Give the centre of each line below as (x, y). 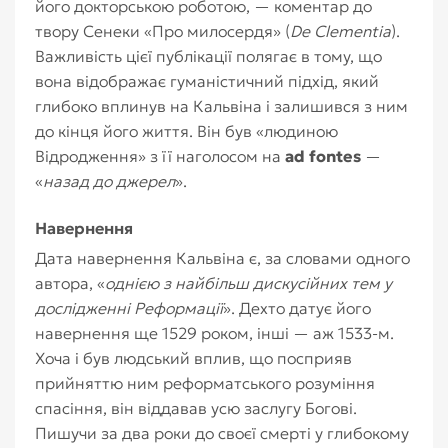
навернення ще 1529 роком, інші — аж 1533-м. (214, 333)
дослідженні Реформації (129, 308)
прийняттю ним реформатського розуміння (205, 383)
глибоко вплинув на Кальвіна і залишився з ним (221, 106)
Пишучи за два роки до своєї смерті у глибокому (222, 433)
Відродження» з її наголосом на (160, 156)
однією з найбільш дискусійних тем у (248, 283)
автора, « (70, 283)
